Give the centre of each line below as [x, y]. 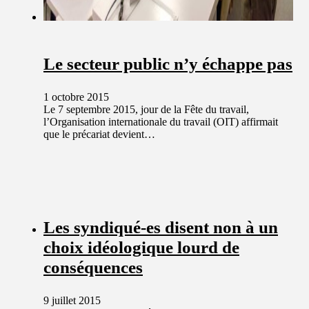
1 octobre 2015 [76, 97]
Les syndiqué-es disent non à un [161, 228]
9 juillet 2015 [72, 300]
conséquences [93, 268]
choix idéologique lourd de [141, 248]
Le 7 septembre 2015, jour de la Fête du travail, [146, 110]
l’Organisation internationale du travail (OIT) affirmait [161, 122]
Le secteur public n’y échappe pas [168, 64]
